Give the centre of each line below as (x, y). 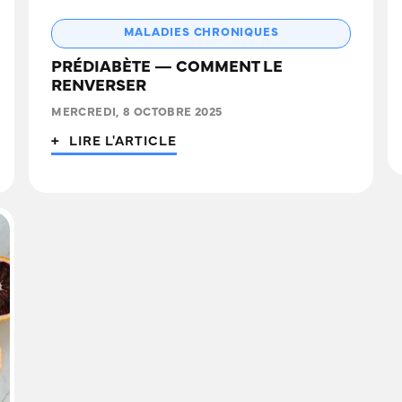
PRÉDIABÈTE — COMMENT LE (167, 69)
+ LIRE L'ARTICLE (114, 143)
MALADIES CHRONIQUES (201, 34)
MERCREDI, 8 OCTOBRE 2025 (137, 114)
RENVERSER (99, 87)
